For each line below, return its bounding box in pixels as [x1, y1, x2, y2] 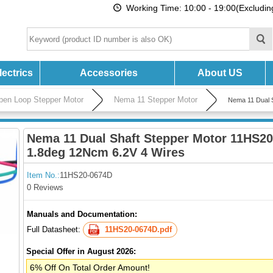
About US [197, 68, 243, 78]
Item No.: [27, 171, 60, 180]
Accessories [80, 68, 138, 78]
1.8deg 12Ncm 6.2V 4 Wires [27, 146, 185, 159]
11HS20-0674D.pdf [105, 225, 172, 234]
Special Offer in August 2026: [26, 247, 136, 256]
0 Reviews [27, 183, 63, 192]
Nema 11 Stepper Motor [114, 95, 197, 104]
